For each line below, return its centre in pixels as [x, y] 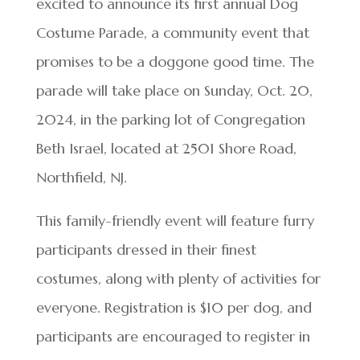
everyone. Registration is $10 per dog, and [174, 307]
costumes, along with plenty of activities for [178, 278]
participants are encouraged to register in [173, 336]
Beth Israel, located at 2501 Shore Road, [166, 148]
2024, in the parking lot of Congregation [170, 119]
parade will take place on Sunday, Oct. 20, [174, 90]
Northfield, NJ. [81, 177]
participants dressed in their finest [146, 250]
